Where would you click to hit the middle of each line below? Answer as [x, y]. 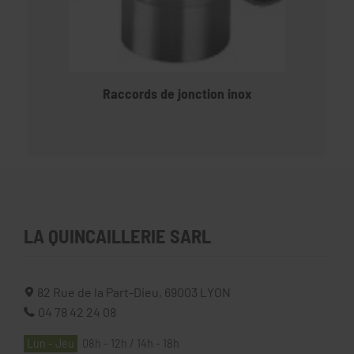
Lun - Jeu [51, 344]
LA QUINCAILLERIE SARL [117, 236]
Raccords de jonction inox [177, 94]
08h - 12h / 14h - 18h [171, 344]
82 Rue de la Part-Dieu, [99, 292]
